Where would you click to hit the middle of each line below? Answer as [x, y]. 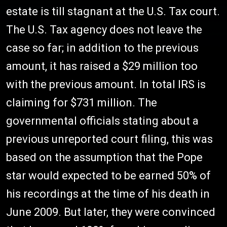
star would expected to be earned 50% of [108, 175]
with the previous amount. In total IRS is [106, 84]
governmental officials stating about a [102, 121]
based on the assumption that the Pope [104, 157]
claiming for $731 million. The [82, 102]
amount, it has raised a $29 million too [102, 66]
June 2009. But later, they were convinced [111, 212]
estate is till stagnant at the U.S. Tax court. [113, 11]
